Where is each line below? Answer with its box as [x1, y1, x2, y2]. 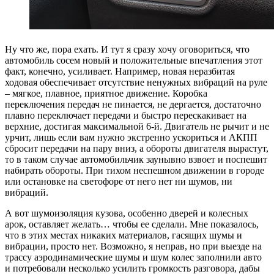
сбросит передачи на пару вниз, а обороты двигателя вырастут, [5, 143, 268, 154]
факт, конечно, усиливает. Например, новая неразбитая [5, 66, 235, 77]
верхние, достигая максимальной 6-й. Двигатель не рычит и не [5, 121, 269, 132]
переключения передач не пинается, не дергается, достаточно [5, 99, 261, 110]
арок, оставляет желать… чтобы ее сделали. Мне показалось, [5, 219, 259, 230]
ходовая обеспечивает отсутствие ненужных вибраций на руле [5, 77, 267, 88]
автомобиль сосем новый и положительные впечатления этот [5, 55, 262, 66]
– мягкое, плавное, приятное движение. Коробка [5, 88, 207, 99]
